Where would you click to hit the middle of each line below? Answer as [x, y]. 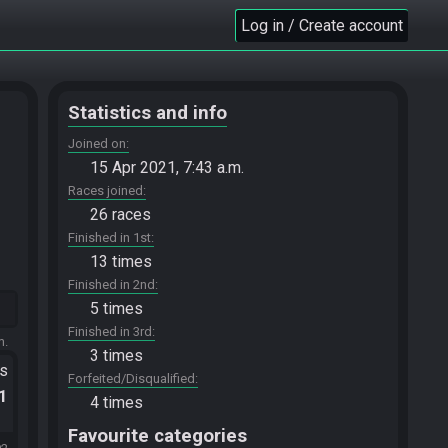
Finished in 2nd [111, 284]
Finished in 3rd [110, 331]
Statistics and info [147, 113]
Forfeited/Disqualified [131, 378]
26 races [120, 214]
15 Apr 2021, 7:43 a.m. [167, 167]
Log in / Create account [322, 25]
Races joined [105, 190]
